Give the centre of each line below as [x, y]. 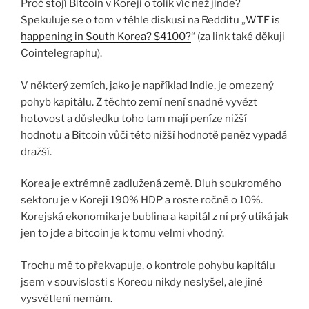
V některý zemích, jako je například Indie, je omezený [147, 85]
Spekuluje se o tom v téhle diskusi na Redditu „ [133, 20]
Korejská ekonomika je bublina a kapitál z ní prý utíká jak [154, 217]
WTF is [263, 20]
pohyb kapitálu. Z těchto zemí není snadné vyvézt [139, 102]
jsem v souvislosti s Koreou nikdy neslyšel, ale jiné [142, 282]
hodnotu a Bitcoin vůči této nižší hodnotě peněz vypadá [154, 135]
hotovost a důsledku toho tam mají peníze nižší [134, 118]
